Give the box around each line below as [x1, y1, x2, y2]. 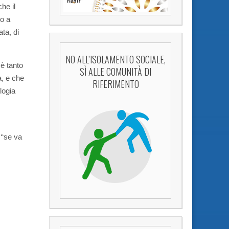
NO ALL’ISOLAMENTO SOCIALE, [65, 52, 166, 66]
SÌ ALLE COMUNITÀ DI [80, 64, 151, 78]
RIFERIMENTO [92, 77, 139, 90]
